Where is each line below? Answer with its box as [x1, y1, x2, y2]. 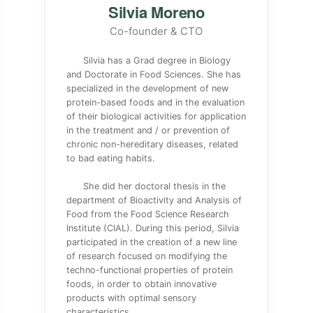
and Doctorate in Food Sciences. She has [66, 69, 241, 80]
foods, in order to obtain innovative [66, 279, 217, 289]
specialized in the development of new [66, 83, 228, 94]
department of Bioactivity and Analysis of [66, 195, 242, 205]
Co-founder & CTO [110, 24, 203, 38]
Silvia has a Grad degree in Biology [82, 55, 231, 66]
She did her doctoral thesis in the [82, 181, 226, 191]
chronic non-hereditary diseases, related [66, 139, 238, 150]
